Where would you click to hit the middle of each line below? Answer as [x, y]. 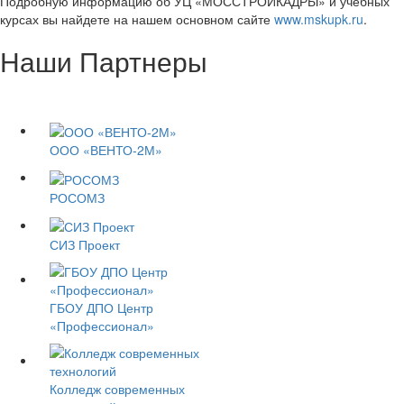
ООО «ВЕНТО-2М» [106, 150]
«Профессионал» [102, 325]
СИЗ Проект [85, 244]
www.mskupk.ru [319, 18]
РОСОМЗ [77, 197]
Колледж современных [117, 388]
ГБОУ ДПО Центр [101, 307]
